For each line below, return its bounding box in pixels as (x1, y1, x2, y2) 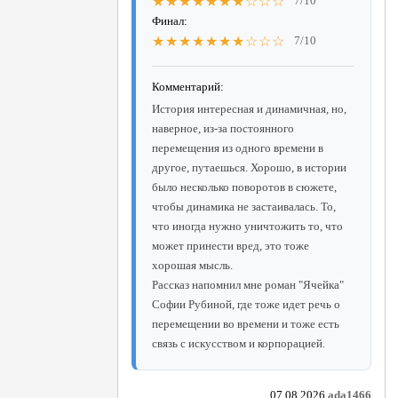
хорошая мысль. (152, 258, 233, 272)
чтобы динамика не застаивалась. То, (152, 199, 336, 213)
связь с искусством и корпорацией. (152, 336, 325, 350)
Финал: (152, 13, 187, 28)
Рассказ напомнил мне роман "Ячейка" (152, 277, 344, 291)
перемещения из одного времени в (152, 140, 323, 155)
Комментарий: (152, 79, 224, 93)
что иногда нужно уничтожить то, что (152, 219, 343, 233)
